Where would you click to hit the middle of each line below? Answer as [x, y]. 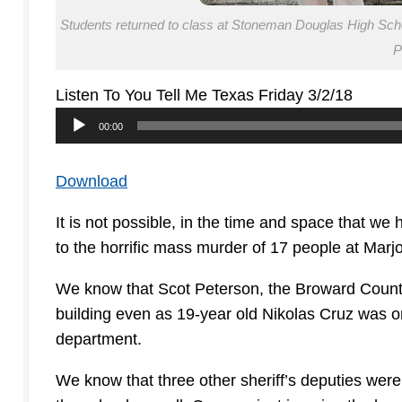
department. [99, 340]
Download [92, 182]
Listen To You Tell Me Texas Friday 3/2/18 [204, 96]
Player [78, 145]
